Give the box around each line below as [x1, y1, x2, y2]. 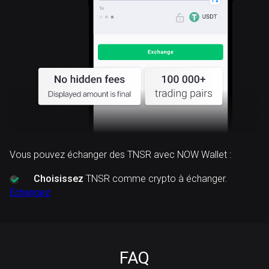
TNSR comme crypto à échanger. [83, 173, 228, 184]
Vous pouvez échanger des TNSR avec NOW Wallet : [10, 149, 231, 160]
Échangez [10, 187, 50, 198]
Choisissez [34, 173, 83, 184]
